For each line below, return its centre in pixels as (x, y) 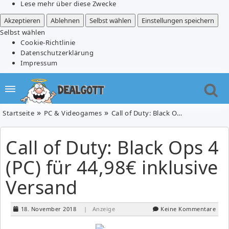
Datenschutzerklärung (57, 52)
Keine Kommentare (188, 209)
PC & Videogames (73, 113)
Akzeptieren (22, 20)
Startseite (18, 113)
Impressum (39, 63)
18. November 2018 (48, 209)
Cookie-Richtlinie (48, 42)
